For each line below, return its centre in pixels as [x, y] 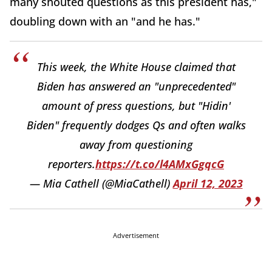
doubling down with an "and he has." [105, 21]
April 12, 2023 [208, 183]
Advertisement [136, 235]
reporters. [72, 164]
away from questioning [136, 144]
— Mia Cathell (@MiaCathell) [101, 183]
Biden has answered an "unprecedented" [136, 86]
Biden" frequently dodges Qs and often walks [136, 125]
